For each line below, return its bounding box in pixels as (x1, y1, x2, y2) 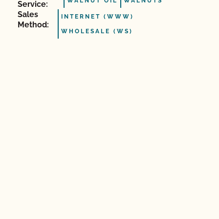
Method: (18, 20, 49, 29)
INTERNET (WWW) (61, 13, 134, 20)
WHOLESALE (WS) (61, 28, 133, 35)
